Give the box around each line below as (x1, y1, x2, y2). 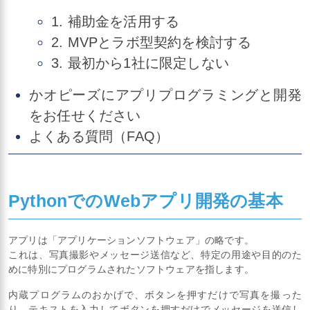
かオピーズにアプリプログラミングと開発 (29, 86, 302, 102)
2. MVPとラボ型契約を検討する (51, 34, 252, 50)
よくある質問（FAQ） (29, 128, 170, 144)
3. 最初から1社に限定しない (51, 55, 229, 71)
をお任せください (29, 107, 141, 123)
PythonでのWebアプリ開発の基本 (8, 191, 283, 211)
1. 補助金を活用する (51, 13, 180, 29)
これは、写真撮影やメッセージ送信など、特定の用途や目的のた (8, 248, 302, 260)
